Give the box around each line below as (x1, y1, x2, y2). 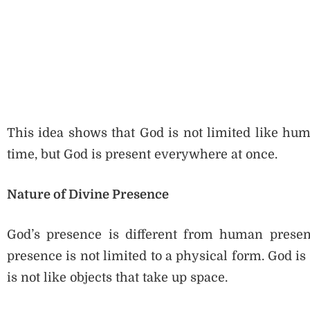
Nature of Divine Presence (7, 188, 169, 202)
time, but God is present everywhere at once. (7, 147, 277, 162)
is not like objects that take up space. (7, 271, 228, 285)
